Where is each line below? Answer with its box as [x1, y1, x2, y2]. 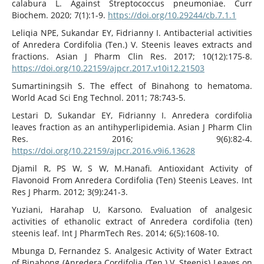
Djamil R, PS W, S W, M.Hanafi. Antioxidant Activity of [11, 163, 253, 174]
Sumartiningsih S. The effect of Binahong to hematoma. [11, 80, 253, 92]
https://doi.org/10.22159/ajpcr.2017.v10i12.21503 [11, 62, 204, 74]
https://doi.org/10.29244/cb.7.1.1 [107, 9, 236, 21]
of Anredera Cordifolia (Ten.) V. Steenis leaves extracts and [11, 39, 253, 51]
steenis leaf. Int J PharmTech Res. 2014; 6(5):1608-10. [11, 227, 219, 239]
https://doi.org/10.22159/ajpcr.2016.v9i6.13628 [11, 145, 195, 157]
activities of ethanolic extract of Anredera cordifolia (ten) [11, 216, 253, 227]
